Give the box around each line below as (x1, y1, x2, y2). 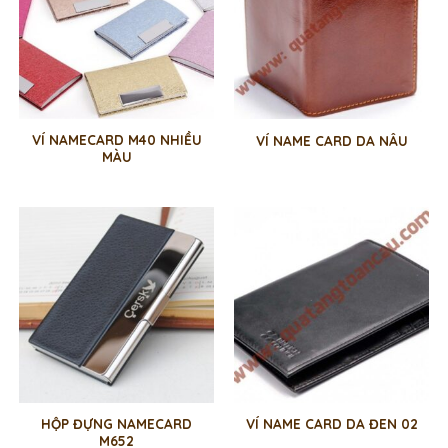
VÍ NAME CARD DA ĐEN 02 (245, 415, 418, 433)
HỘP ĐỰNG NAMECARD (41, 414, 192, 432)
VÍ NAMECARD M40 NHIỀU (31, 131, 202, 149)
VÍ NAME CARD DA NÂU (255, 131, 408, 149)
